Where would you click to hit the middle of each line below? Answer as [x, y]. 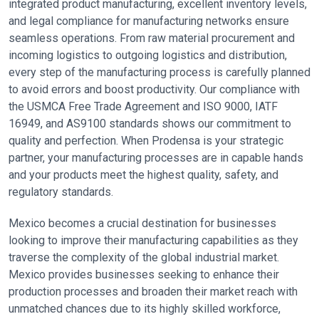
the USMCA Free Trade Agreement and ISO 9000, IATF [143, 106]
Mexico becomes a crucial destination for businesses [142, 223]
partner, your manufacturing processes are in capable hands [156, 158]
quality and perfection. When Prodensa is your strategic [146, 141]
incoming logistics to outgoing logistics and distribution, [148, 55]
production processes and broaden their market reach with [153, 292]
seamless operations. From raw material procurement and [152, 38]
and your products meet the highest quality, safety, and [143, 175]
